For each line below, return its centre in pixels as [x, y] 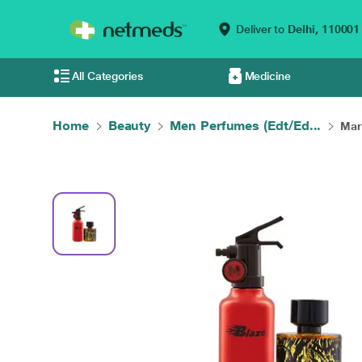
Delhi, [303, 29]
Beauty [129, 126]
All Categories [107, 76]
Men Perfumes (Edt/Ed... [246, 126]
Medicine [267, 76]
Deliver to [261, 29]
